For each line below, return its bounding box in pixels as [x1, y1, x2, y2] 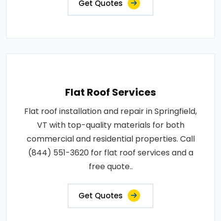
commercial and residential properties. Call [26, 133, 195, 145]
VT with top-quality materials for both [37, 119, 184, 131]
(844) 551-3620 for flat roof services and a [28, 147, 193, 158]
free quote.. [88, 160, 133, 172]
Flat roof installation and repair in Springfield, [24, 105, 197, 117]
